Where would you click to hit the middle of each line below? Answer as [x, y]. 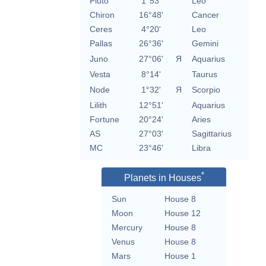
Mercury [127, 228]
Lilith [98, 105]
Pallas [101, 44]
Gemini [205, 44]
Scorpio [206, 90]
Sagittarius [211, 134]
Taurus [204, 75]
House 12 [183, 213]
